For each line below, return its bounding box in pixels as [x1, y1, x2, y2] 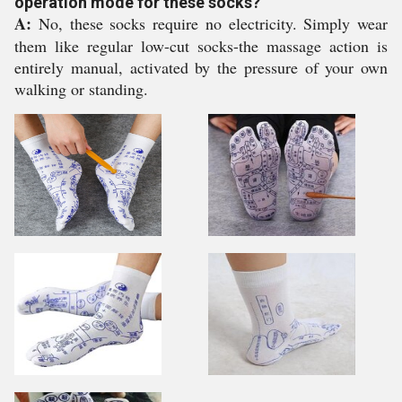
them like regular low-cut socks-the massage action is [14, 35, 388, 57]
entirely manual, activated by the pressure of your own [14, 57, 388, 78]
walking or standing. [14, 78, 148, 100]
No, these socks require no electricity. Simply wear [31, 13, 388, 34]
